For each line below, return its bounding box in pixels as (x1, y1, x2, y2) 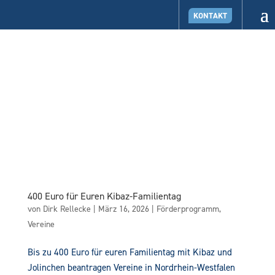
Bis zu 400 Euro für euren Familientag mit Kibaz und (27, 246, 232, 258)
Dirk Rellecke (42, 203, 91, 215)
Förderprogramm (156, 203, 219, 215)
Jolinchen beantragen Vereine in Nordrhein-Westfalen (27, 261, 235, 274)
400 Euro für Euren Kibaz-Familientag (27, 189, 181, 203)
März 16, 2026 (98, 203, 149, 215)
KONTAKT (193, 10, 228, 21)
